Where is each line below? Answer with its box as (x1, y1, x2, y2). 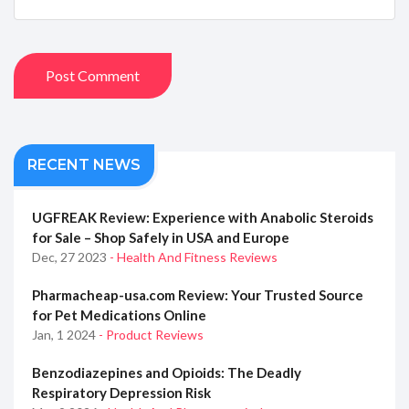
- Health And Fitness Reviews (110, 249, 278, 266)
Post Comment (46, 67, 140, 85)
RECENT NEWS (27, 156, 141, 174)
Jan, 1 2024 (32, 327, 99, 343)
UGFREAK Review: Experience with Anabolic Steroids (32, 209, 373, 226)
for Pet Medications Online (32, 307, 206, 324)
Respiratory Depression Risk (32, 384, 211, 402)
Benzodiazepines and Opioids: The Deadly (32, 364, 301, 382)
